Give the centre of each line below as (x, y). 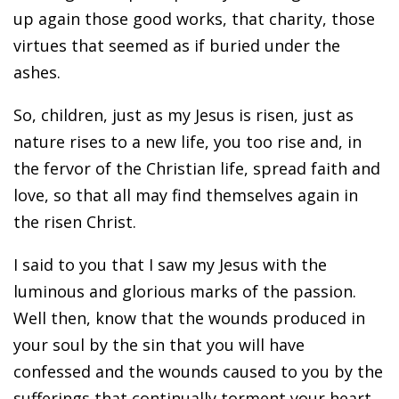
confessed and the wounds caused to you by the (198, 372)
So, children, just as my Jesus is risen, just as (183, 115)
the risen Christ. (75, 222)
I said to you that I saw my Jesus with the (170, 265)
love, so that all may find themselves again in (186, 195)
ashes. (37, 73)
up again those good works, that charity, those (194, 19)
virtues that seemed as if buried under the (177, 46)
